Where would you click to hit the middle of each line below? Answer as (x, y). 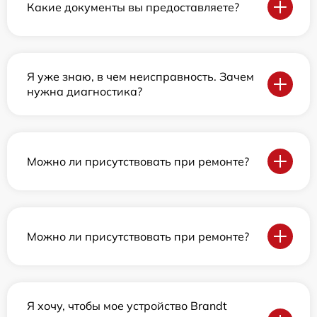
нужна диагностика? (85, 91)
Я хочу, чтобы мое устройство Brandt (127, 306)
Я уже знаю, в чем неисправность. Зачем (140, 76)
